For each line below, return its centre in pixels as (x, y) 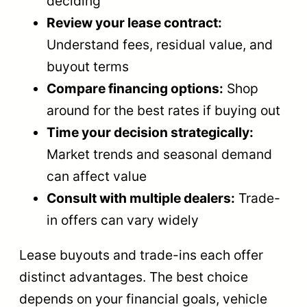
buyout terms (88, 66)
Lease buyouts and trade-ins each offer (141, 255)
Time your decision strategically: (150, 132)
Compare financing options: (135, 88)
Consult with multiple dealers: (141, 198)
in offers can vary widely (123, 220)
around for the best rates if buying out (163, 110)
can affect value (97, 176)
